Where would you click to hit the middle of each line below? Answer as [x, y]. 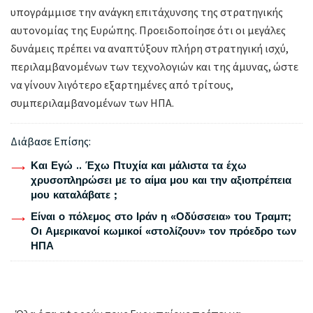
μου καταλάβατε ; [74, 195]
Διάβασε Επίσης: [51, 141]
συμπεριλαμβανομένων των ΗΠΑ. [92, 103]
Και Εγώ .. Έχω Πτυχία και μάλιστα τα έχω [138, 166]
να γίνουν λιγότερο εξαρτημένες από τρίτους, [122, 85]
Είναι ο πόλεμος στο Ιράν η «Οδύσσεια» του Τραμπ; [161, 217]
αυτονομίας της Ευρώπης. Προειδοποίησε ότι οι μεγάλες [148, 30]
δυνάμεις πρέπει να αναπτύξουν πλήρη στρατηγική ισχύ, [150, 49]
